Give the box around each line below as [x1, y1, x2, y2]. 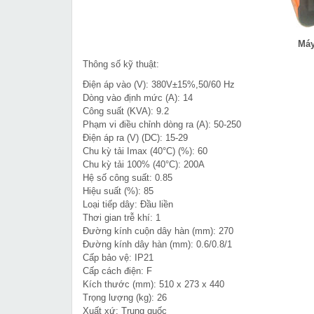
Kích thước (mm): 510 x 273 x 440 [83, 279, 224, 290]
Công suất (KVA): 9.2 [83, 106, 169, 117]
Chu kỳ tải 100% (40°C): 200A [83, 159, 205, 170]
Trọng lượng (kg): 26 [83, 292, 167, 303]
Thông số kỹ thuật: [83, 59, 159, 70]
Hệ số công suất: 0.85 [83, 172, 172, 184]
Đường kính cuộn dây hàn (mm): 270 [83, 226, 233, 237]
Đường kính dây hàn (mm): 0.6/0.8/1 [83, 239, 232, 250]
